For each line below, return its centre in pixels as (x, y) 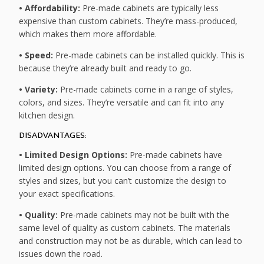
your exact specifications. (67, 194)
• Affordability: (50, 8)
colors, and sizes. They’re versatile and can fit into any (122, 102)
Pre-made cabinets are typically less (150, 8)
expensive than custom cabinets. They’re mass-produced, (128, 21)
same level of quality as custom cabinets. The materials (125, 228)
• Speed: (36, 55)
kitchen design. (47, 115)
